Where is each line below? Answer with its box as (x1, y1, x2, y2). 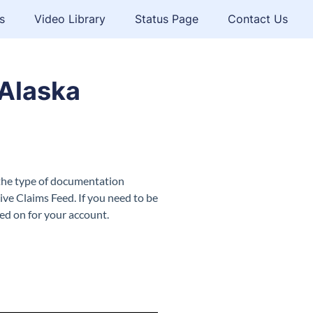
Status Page (135, 12, 198, 26)
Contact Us (228, 12, 288, 26)
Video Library (34, 12, 105, 26)
